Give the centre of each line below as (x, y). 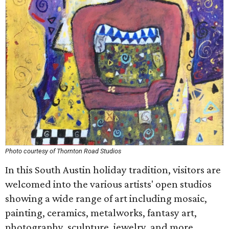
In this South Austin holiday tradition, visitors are (113, 170)
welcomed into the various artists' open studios (108, 184)
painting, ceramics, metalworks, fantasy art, (101, 213)
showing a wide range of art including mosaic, (106, 198)
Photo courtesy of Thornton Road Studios (63, 151)
